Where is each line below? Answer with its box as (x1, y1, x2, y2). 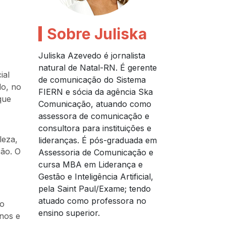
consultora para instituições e (38, 123, 151, 134)
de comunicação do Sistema (38, 75, 146, 85)
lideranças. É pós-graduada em (38, 135, 157, 146)
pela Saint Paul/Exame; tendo (38, 184, 151, 194)
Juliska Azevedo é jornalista (38, 50, 145, 61)
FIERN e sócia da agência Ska (38, 87, 153, 97)
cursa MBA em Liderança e (38, 159, 143, 170)
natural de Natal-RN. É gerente (38, 63, 157, 73)
